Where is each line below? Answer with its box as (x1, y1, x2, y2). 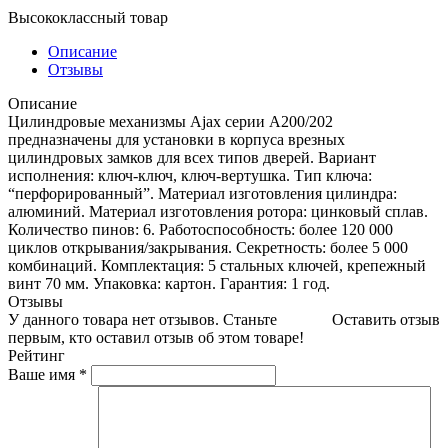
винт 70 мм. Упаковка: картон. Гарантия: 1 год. (8, 274, 330, 292)
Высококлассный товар (8, 8, 168, 26)
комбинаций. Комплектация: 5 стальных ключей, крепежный (8, 256, 426, 274)
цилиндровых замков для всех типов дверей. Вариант (8, 148, 376, 166)
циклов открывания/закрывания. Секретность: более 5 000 (8, 238, 408, 256)
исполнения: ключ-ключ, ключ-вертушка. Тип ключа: (8, 166, 372, 184)
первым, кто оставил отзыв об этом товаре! (8, 328, 304, 346)
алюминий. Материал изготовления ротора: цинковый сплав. (8, 202, 428, 220)
